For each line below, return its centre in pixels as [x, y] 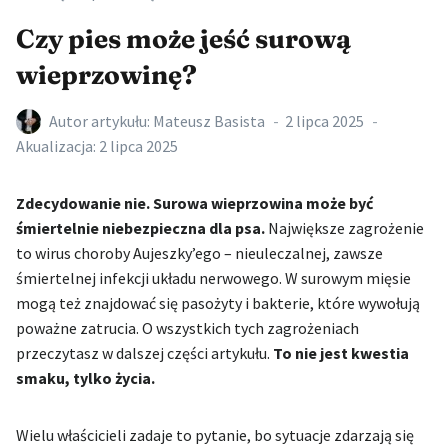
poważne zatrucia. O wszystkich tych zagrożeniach [187, 327]
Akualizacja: [56, 145]
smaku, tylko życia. [85, 377]
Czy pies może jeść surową [183, 38]
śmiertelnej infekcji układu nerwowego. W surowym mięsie [213, 277]
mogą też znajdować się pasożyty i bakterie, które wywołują [218, 302]
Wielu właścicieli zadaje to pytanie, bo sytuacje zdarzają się [215, 434]
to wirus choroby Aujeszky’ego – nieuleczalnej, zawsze [199, 252]
